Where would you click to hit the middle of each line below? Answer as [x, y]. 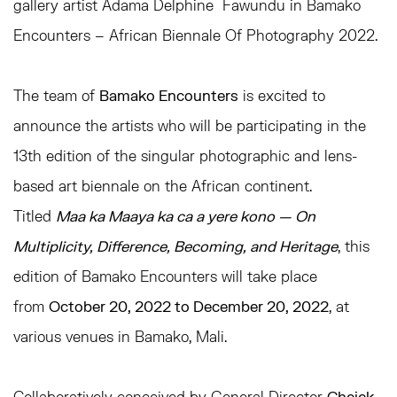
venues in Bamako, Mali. [146, 336]
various [37, 336]
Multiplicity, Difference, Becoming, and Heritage [175, 246]
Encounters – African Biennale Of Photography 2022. [195, 35]
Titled [35, 216]
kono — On [278, 216]
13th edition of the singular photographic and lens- [185, 156]
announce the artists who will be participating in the [190, 125]
